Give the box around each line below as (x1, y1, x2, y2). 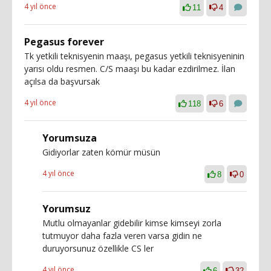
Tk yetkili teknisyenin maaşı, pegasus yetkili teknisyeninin (24, 50, 244, 62)
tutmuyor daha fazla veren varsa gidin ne (42, 229, 202, 241)
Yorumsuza (42, 131, 97, 145)
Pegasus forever (24, 34, 104, 48)
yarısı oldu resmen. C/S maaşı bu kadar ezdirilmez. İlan (24, 62, 235, 74)
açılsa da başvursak (24, 75, 100, 87)
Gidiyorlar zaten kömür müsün (42, 146, 160, 158)
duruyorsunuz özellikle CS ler (42, 242, 154, 254)
